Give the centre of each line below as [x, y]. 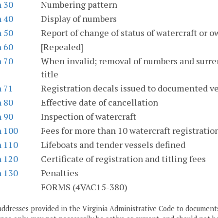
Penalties [60, 173]
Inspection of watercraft [89, 117]
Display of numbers [79, 19]
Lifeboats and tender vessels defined [113, 145]
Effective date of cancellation [100, 102]
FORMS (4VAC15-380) [84, 187]
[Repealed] [62, 47]
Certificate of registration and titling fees [123, 159]
